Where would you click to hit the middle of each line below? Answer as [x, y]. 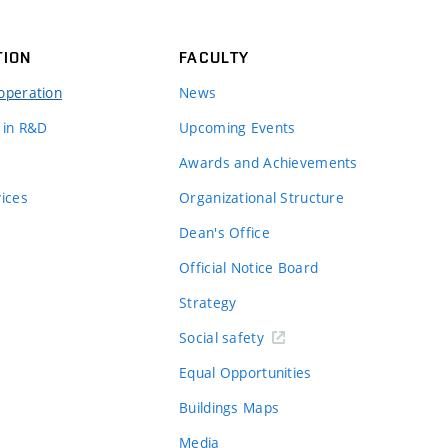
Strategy [208, 302]
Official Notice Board [249, 267]
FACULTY [214, 57]
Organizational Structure [261, 197]
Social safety [221, 337]
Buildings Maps [229, 407]
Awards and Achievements [268, 162]
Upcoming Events [237, 127]
